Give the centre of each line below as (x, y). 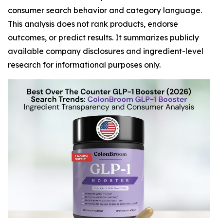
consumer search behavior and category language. (105, 10)
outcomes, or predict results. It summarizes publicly (103, 37)
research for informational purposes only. (84, 65)
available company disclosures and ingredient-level (106, 51)
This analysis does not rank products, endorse (93, 24)
